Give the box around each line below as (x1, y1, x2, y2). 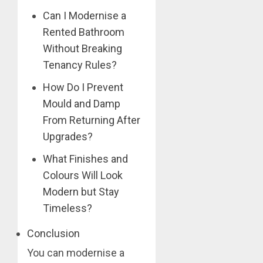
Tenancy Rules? (43, 58, 117, 71)
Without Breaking (43, 42, 122, 55)
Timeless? (43, 201, 92, 214)
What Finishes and (43, 152, 128, 165)
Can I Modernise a (43, 9, 126, 22)
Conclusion (27, 227, 80, 240)
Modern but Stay (43, 185, 119, 198)
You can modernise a (27, 246, 124, 259)
